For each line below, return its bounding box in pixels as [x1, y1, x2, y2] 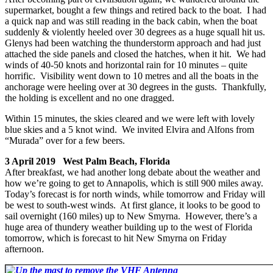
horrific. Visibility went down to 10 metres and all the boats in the [5, 70, 258, 81]
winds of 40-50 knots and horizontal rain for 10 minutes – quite [5, 59, 247, 70]
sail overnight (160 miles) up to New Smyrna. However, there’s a [5, 210, 257, 221]
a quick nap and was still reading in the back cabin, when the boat [5, 15, 257, 26]
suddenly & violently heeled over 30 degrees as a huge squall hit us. [5, 26, 268, 37]
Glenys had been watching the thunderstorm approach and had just [5, 37, 261, 48]
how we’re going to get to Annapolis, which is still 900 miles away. [5, 177, 266, 188]
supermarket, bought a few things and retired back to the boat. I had [5, 4, 266, 15]
